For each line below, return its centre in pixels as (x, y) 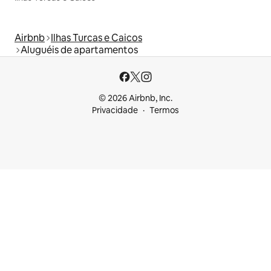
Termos (164, 110)
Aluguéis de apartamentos (79, 50)
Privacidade (115, 110)
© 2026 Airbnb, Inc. (135, 98)
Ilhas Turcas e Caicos (96, 38)
